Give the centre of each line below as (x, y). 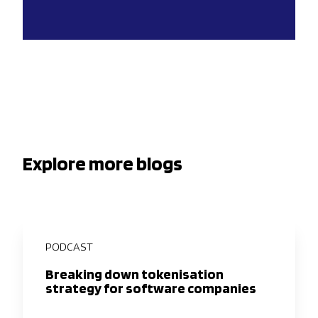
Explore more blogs (103, 164)
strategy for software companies (151, 289)
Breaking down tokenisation (135, 274)
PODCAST (69, 247)
